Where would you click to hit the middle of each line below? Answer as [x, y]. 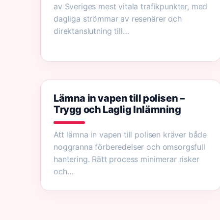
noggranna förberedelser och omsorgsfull [129, 147]
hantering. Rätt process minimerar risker [126, 159]
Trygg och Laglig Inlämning [117, 110]
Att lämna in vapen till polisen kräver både [130, 135]
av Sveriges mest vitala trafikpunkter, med [131, 6]
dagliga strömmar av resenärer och [118, 19]
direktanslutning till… [91, 31]
